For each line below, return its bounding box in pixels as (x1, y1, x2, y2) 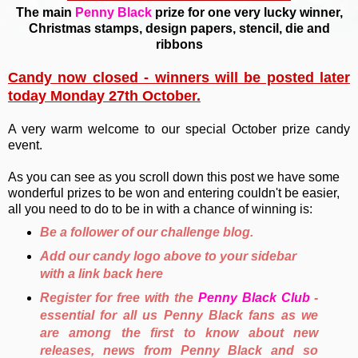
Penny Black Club (197, 290, 310, 304)
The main (15, 6, 75, 20)
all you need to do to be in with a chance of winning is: (8, 202, 312, 217)
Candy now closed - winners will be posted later (8, 70, 350, 86)
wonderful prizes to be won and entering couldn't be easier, (8, 186, 340, 201)
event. (8, 138, 42, 153)
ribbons (155, 38, 203, 52)
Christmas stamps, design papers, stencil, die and (28, 22, 330, 36)
